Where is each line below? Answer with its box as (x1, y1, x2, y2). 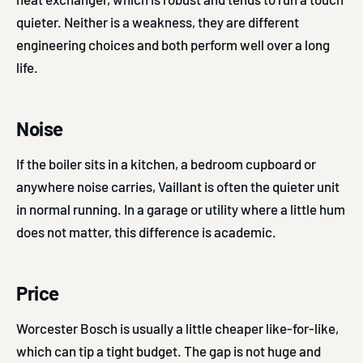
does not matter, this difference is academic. (16, 223, 276, 240)
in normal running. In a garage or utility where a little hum (16, 200, 345, 217)
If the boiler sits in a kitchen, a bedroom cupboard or (16, 155, 316, 172)
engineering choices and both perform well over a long (16, 36, 330, 53)
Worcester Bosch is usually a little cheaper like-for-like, (16, 319, 339, 336)
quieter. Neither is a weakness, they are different (16, 13, 299, 30)
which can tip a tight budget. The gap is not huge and (16, 342, 321, 359)
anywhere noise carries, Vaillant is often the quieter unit (16, 177, 340, 194)
